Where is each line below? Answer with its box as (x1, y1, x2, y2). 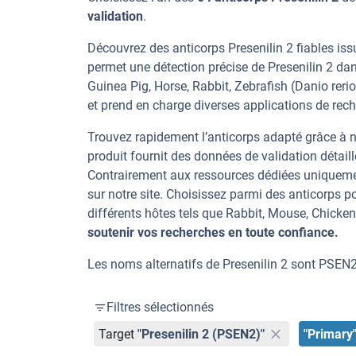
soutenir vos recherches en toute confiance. (87, 225, 339, 240)
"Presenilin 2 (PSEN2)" (137, 326, 265, 342)
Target (99, 326, 135, 342)
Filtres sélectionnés (106, 300, 214, 315)
